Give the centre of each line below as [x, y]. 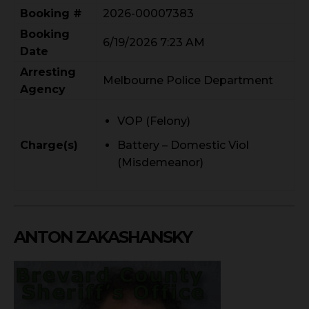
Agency [43, 90]
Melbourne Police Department [188, 81]
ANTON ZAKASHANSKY [103, 237]
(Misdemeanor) [160, 163]
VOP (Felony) [154, 121]
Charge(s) [49, 146]
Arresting [48, 72]
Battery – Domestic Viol [183, 146]
